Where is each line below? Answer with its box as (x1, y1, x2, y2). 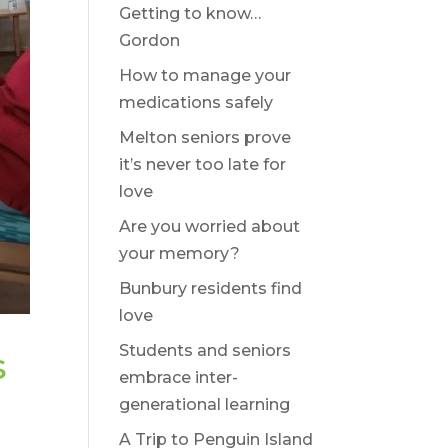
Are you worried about (119, 217, 301, 236)
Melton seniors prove (119, 128, 292, 147)
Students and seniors (119, 341, 292, 360)
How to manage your (119, 66, 292, 85)
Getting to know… (119, 4, 262, 23)
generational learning (119, 395, 291, 414)
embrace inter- (119, 368, 239, 387)
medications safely (119, 93, 274, 112)
